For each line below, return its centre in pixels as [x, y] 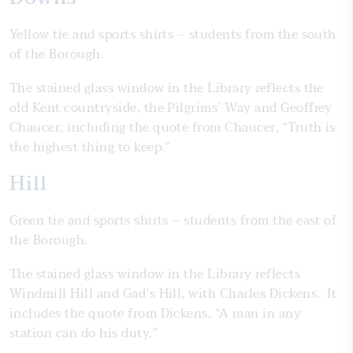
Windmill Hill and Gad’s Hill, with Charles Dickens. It [173, 294]
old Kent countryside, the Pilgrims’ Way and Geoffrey [171, 108]
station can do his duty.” [84, 333]
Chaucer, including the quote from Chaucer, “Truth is [173, 128]
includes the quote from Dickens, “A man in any [156, 314]
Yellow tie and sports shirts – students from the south [173, 35]
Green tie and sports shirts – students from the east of [173, 221]
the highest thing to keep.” [90, 147]
